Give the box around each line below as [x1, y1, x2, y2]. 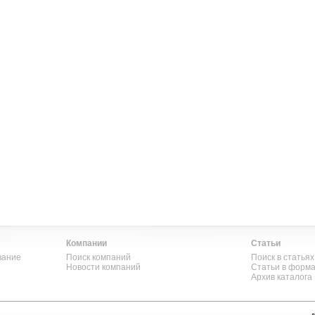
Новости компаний [66, 262, 141, 272]
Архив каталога [251, 272, 313, 282]
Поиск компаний [66, 252, 131, 262]
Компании [66, 238, 108, 248]
